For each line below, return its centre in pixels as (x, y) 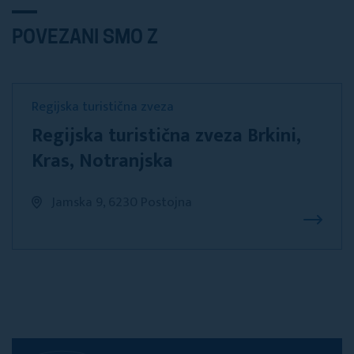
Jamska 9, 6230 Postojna (122, 202)
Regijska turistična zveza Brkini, (166, 136)
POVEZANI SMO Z (85, 39)
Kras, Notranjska (102, 161)
